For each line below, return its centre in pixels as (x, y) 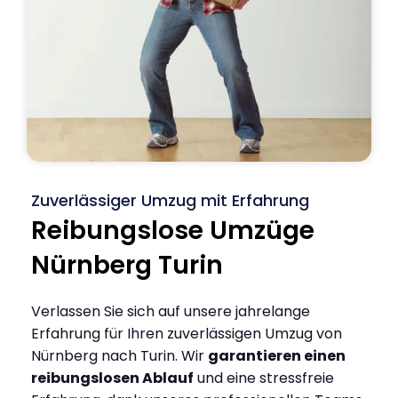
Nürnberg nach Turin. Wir (119, 355)
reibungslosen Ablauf (112, 378)
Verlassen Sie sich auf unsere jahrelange (171, 311)
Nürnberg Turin (127, 265)
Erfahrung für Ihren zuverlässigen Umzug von (187, 333)
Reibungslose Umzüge (173, 230)
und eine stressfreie (264, 378)
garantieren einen (277, 355)
